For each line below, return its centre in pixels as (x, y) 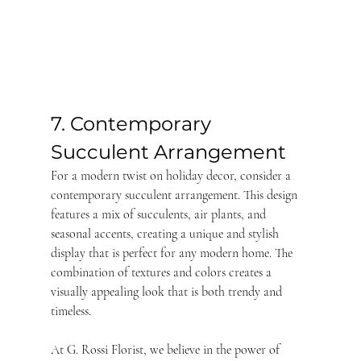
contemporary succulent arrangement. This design (175, 195)
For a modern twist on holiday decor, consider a (172, 175)
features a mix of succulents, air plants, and (160, 214)
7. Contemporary (133, 123)
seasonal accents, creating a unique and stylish (166, 233)
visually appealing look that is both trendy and (168, 291)
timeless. (71, 311)
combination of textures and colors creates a (162, 272)
